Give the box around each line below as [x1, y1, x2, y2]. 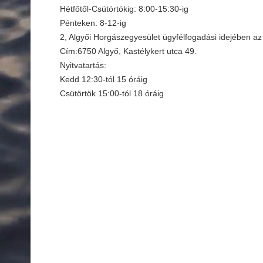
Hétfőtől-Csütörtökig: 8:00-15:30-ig [60, 4, 188, 14]
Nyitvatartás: [60, 60, 106, 70]
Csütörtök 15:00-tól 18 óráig [60, 89, 164, 98]
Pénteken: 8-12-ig [60, 18, 126, 28]
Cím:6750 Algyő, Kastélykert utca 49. [60, 46, 197, 56]
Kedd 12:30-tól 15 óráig [60, 75, 147, 84]
